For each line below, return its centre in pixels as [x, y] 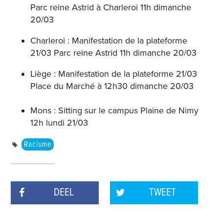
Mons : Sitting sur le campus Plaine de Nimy [115, 111]
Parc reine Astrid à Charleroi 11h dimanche [111, 8]
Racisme [38, 145]
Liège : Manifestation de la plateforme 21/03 [114, 74]
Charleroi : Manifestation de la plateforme [109, 41]
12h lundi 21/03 [59, 123]
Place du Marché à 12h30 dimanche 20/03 [112, 86]
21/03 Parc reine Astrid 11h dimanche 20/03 [114, 53]
